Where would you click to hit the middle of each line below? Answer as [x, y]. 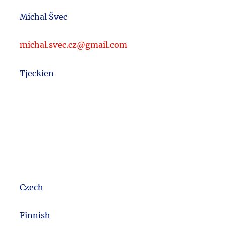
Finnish [35, 215]
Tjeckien [37, 73]
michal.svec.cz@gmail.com [73, 45]
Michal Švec [43, 16]
